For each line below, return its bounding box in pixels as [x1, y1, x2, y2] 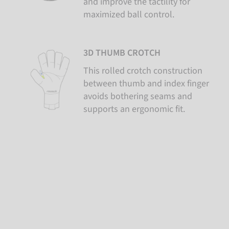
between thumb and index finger [83, 77, 210, 90]
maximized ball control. [83, 8, 175, 21]
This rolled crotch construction [83, 64, 203, 77]
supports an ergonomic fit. [83, 103, 186, 116]
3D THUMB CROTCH [83, 47, 161, 59]
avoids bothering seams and [83, 90, 193, 103]
